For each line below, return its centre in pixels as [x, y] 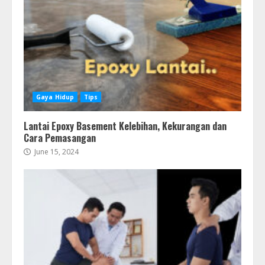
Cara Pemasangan [60, 138]
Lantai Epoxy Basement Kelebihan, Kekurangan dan [125, 126]
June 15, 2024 [56, 152]
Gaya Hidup [55, 97]
